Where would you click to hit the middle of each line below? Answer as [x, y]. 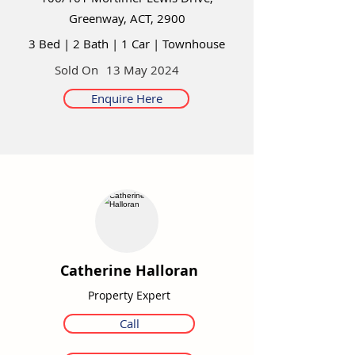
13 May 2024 [143, 70]
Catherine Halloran [129, 271]
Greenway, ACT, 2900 [127, 18]
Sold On [76, 70]
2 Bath [91, 44]
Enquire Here [126, 98]
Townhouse [192, 44]
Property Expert [129, 295]
